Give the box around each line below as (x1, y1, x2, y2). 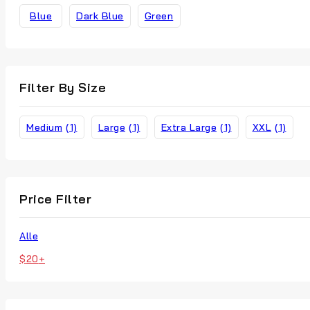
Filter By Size (19, 79, 106, 95)
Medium (26, 120, 62, 134)
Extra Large (161, 120, 217, 134)
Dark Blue (76, 9, 124, 22)
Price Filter (19, 190, 91, 207)
